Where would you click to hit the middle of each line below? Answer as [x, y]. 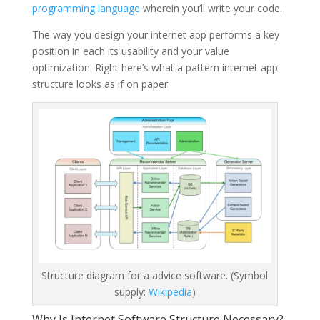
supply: [131, 292]
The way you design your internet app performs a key [155, 34]
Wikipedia [170, 292]
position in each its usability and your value [130, 51]
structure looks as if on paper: [101, 84]
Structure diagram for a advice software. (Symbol [155, 276]
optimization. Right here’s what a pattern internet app [155, 67]
